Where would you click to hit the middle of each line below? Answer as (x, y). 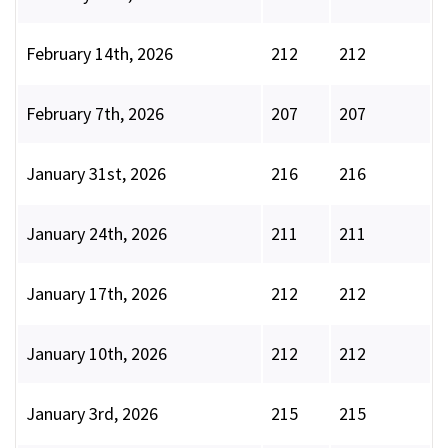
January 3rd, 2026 (92, 414)
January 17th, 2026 (96, 294)
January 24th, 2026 (96, 234)
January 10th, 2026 (96, 354)
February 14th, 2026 (99, 54)
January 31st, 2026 (96, 174)
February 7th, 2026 (95, 114)
